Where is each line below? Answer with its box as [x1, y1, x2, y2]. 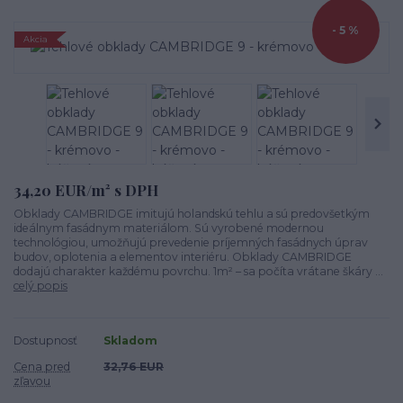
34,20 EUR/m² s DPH [13, 179, 158, 200]
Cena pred [13, 360, 70, 374]
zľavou [13, 374, 50, 389]
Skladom [103, 334, 157, 348]
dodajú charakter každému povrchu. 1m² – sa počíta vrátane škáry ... [13, 264, 383, 279]
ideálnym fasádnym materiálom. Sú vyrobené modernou [13, 221, 324, 236]
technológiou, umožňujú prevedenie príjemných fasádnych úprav [13, 236, 368, 250]
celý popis [13, 279, 67, 293]
